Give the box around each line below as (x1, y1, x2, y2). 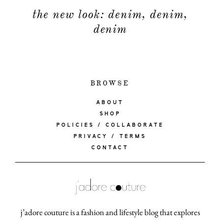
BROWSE (90, 79, 130, 88)
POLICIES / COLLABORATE (56, 122, 164, 129)
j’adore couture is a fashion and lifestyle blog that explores (20, 207, 200, 218)
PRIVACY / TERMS (74, 134, 146, 140)
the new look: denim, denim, (32, 7, 188, 22)
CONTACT (91, 145, 129, 151)
